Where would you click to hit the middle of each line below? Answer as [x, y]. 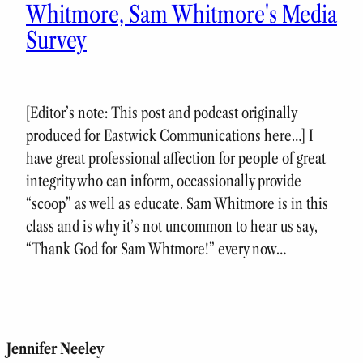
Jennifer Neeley [55, 348]
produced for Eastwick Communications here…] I [170, 135]
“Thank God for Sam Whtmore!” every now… [156, 249]
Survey [56, 40]
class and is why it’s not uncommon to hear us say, [172, 226]
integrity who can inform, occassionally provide [164, 181]
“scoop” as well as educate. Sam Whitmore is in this [177, 203]
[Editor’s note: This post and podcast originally [161, 113]
